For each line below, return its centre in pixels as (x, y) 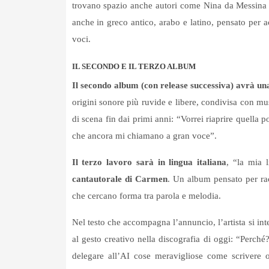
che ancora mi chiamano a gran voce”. (144, 136)
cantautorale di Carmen (119, 179)
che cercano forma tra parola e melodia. (146, 196)
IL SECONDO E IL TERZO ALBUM (134, 67)
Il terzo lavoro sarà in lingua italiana (149, 162)
